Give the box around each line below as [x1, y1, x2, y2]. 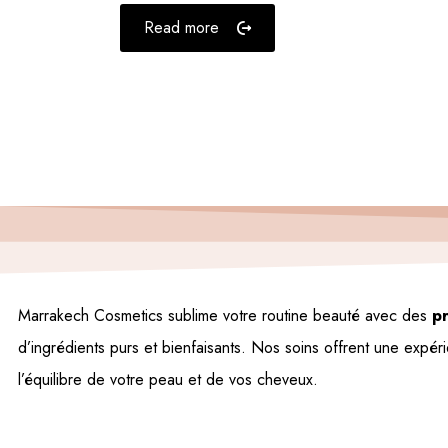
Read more [144, 16, 219, 39]
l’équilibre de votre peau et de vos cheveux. [18, 368, 318, 391]
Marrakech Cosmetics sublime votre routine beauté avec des [18, 304, 432, 327]
